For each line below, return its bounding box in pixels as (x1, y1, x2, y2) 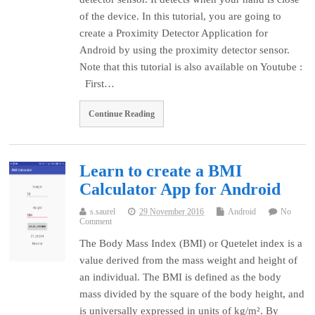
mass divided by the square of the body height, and (79, 288, 305, 300)
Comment (79, 216, 112, 226)
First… (79, 78, 115, 90)
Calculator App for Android (79, 179, 281, 198)
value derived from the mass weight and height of (79, 254, 298, 266)
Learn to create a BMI (79, 161, 243, 180)
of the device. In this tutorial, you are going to (79, 11, 282, 22)
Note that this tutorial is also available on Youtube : (79, 61, 303, 73)
